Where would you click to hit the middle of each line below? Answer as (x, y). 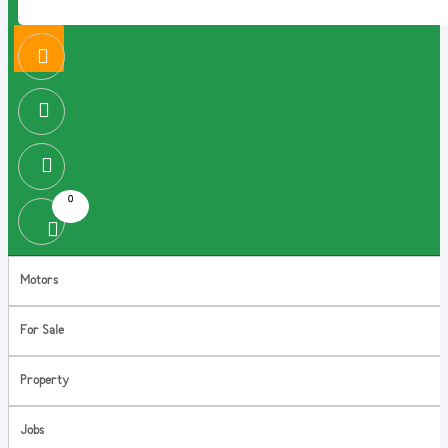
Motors (36, 280)
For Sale (39, 330)
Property (41, 380)
